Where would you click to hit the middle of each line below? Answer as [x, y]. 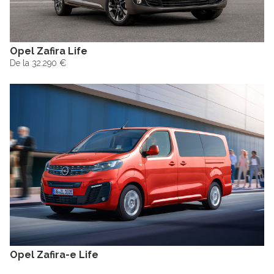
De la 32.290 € [38, 63]
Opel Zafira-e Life [54, 255]
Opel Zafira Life [49, 51]
